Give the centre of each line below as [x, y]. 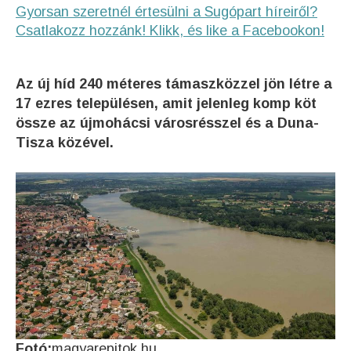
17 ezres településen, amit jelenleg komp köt [166, 103]
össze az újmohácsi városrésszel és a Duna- [167, 123]
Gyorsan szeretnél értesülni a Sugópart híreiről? [166, 12]
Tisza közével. [65, 143]
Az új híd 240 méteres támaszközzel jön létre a [174, 84]
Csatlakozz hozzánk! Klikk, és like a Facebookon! [170, 31]
